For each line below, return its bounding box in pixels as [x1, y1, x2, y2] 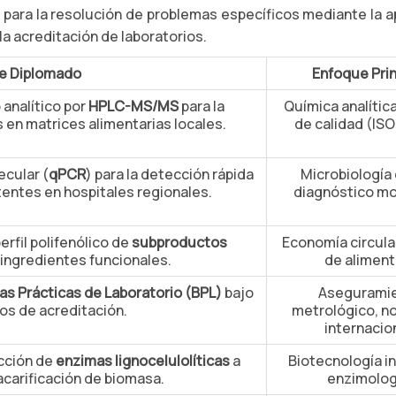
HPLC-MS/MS [88, 96, 179, 116]
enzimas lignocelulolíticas [55, 351, 230, 370]
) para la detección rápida [85, 164, 254, 184]
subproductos [132, 232, 227, 252]
